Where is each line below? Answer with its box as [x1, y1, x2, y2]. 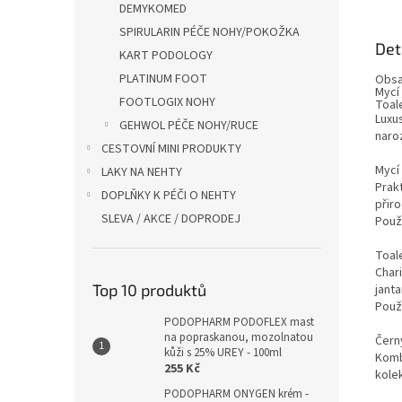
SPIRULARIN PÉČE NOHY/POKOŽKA [119, 23, 300, 41]
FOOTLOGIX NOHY [119, 93, 215, 111]
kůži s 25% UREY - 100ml [164, 345, 282, 361]
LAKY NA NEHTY [101, 163, 182, 181]
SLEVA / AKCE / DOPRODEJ [101, 210, 240, 228]
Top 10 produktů [92, 280, 206, 300]
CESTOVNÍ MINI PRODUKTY [101, 140, 241, 158]
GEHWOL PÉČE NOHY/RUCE [119, 117, 258, 135]
